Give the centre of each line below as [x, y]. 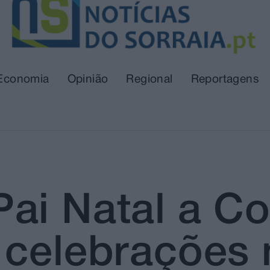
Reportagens [225, 80]
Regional [149, 80]
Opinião [88, 80]
